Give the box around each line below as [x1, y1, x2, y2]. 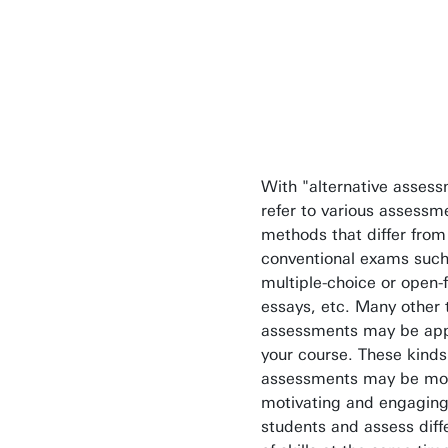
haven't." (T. [302, 47, 421, 74]
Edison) [302, 76, 377, 103]
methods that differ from [261, 225, 446, 244]
